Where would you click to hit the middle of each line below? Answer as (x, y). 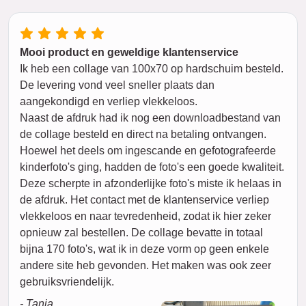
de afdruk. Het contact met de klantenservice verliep (144, 200)
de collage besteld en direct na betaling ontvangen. (143, 134)
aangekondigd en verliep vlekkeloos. (109, 101)
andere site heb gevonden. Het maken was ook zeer (145, 265)
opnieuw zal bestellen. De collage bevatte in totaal (141, 233)
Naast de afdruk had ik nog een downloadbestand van (150, 118)
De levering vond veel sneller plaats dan (117, 85)
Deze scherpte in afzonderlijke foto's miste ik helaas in (151, 183)
